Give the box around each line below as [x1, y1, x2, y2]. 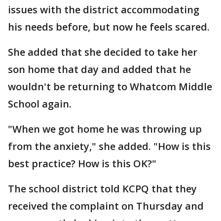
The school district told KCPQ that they [8, 182, 197, 195]
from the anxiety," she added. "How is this [8, 140, 211, 153]
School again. [8, 97, 72, 110]
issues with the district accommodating [8, 3, 199, 16]
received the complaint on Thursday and [8, 199, 204, 213]
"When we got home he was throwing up [8, 122, 202, 136]
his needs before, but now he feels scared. [8, 20, 210, 34]
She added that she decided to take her [8, 45, 197, 59]
